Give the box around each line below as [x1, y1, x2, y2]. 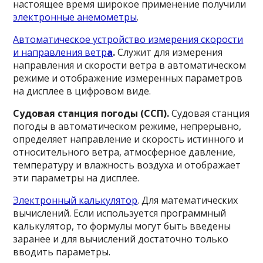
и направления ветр [13, 46, 107, 59]
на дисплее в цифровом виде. [13, 85, 151, 97]
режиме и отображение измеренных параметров [13, 72, 243, 85]
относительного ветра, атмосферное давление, [13, 146, 236, 159]
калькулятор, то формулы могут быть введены [13, 220, 231, 232]
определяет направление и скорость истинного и [13, 133, 244, 146]
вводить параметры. [13, 245, 111, 258]
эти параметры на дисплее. [13, 171, 140, 184]
